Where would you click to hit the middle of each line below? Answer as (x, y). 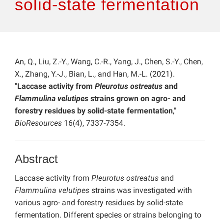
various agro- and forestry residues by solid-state (99, 203)
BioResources (39, 123)
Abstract (36, 159)
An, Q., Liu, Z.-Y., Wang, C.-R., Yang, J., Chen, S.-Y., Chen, (109, 62)
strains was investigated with (141, 191)
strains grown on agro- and (137, 99)
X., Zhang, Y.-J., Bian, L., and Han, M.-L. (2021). (95, 74)
